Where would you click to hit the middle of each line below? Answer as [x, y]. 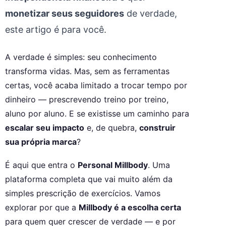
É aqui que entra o [41, 165]
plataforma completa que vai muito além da [89, 179]
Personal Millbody [113, 165]
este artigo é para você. [56, 30]
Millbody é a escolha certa [130, 208]
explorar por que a [42, 208]
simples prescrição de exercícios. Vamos [83, 193]
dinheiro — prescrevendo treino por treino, [87, 100]
